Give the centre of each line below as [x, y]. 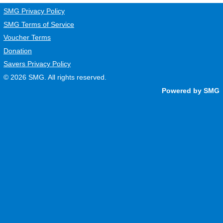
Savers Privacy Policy [37, 64]
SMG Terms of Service [39, 24]
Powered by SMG [191, 90]
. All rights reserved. [75, 77]
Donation [18, 51]
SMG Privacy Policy [34, 11]
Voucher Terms [27, 38]
